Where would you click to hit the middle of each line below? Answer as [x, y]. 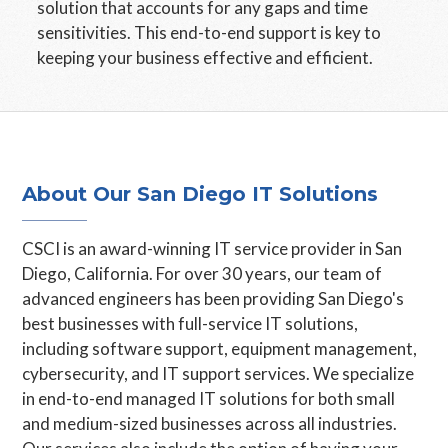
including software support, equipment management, [220, 348]
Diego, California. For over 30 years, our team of [202, 273]
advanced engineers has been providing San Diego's [213, 298]
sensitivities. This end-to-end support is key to [209, 32]
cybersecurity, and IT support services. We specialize [218, 373]
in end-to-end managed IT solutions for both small [209, 398]
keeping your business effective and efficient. [205, 57]
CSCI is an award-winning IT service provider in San [212, 248]
